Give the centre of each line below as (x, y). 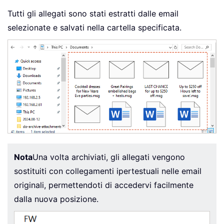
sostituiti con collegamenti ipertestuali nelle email (108, 171)
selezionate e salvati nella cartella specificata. (94, 27)
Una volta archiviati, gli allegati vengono (109, 157)
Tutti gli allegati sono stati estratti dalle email (93, 13)
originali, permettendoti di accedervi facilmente (104, 185)
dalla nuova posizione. (56, 199)
